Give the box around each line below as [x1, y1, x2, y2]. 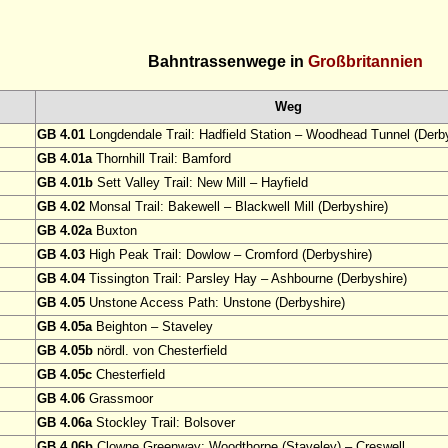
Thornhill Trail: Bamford [92, 151, 231, 167]
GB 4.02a [37, 223, 92, 239]
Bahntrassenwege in [148, 53, 308, 71]
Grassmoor [85, 391, 153, 407]
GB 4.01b [37, 175, 93, 191]
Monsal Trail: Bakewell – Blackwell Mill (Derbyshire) [85, 199, 388, 215]
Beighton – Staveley [92, 319, 213, 335]
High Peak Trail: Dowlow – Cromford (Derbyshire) [85, 247, 372, 263]
